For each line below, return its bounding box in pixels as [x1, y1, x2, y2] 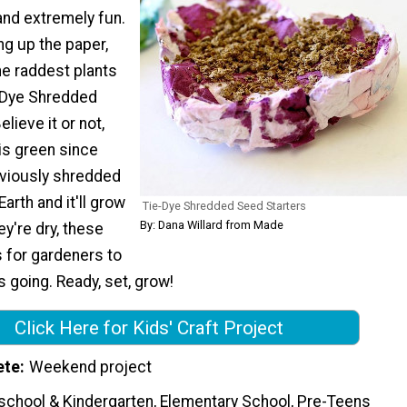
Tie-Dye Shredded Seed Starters [143, 199, 306, 213]
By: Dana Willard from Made [140, 218, 283, 233]
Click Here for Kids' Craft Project [15, 316, 283, 339]
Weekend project [29, 358, 153, 377]
